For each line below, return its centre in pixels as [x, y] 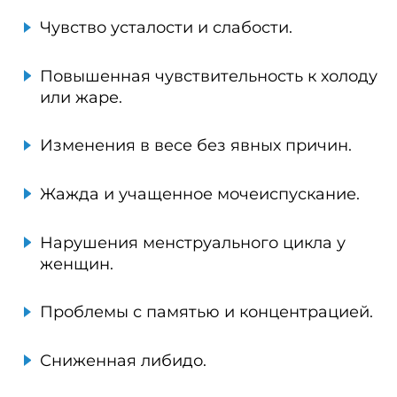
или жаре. [81, 97]
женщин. [77, 264]
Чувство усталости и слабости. [166, 28]
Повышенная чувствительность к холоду [209, 76]
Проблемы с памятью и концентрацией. [206, 312]
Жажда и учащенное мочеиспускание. [200, 194]
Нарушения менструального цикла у [193, 242]
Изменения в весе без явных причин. [196, 146]
